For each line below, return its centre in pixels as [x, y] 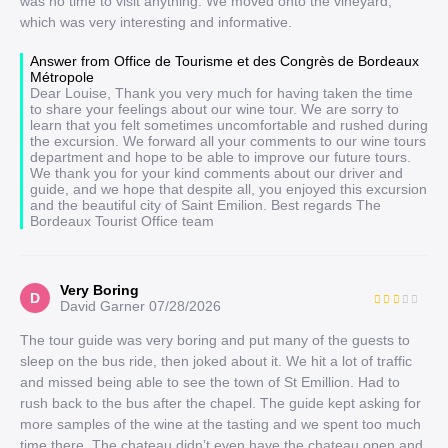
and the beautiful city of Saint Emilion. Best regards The [205, 205]
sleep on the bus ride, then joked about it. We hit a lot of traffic [216, 361]
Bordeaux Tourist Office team [122, 221]
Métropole [62, 77]
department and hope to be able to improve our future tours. [220, 157]
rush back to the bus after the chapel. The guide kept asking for [220, 403]
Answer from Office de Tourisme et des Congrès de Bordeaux [224, 61]
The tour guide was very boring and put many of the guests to [215, 340]
